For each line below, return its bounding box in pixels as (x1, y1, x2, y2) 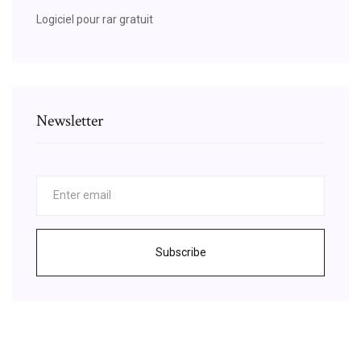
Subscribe (155, 245, 206, 259)
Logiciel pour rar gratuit (36, 12, 153, 26)
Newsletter (36, 110, 103, 131)
